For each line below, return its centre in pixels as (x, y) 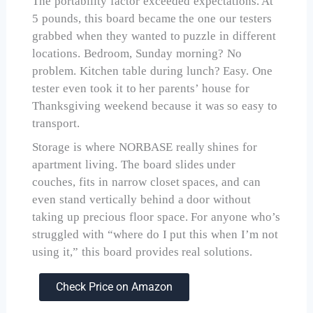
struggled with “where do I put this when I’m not (155, 234)
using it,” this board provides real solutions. (143, 252)
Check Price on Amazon (115, 287)
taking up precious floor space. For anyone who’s (156, 217)
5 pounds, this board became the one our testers (152, 19)
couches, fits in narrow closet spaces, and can (147, 182)
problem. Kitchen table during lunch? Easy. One (153, 71)
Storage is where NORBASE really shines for (145, 147)
